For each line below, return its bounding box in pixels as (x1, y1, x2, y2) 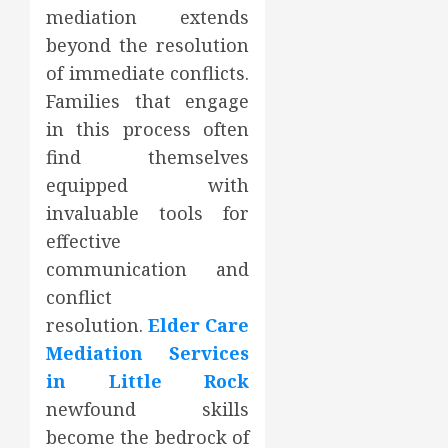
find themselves (46, 145, 250, 169)
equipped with (46, 173, 250, 197)
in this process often (46, 117, 250, 141)
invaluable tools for (46, 201, 250, 225)
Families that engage (46, 89, 250, 113)
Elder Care (148, 313, 250, 337)
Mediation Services (46, 341, 250, 365)
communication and (46, 257, 250, 281)
